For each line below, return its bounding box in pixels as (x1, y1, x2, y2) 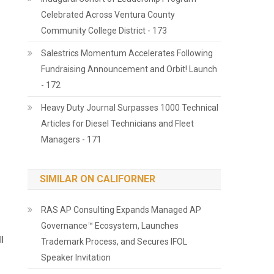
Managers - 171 (41, 135, 102, 144)
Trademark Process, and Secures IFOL (41, 237, 188, 246)
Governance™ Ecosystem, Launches (41, 221, 179, 231)
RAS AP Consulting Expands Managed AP (41, 205, 202, 215)
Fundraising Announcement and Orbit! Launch (41, 64, 218, 74)
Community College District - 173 (41, 26, 168, 35)
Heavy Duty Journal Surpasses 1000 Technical (41, 103, 219, 113)
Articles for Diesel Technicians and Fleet (41, 119, 194, 128)
